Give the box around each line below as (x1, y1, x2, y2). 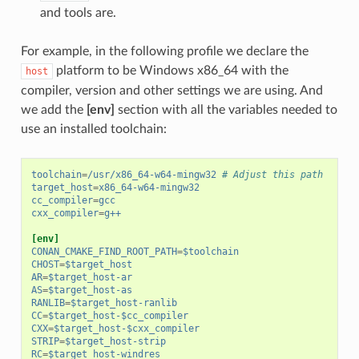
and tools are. (39, 6, 116, 19)
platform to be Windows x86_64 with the (52, 63, 288, 77)
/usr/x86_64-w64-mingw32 (87, 168, 216, 180)
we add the (20, 103, 87, 116)
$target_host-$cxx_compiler (53, 322, 200, 334)
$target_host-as (47, 284, 132, 296)
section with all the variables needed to (114, 103, 337, 116)
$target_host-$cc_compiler (47, 309, 188, 321)
